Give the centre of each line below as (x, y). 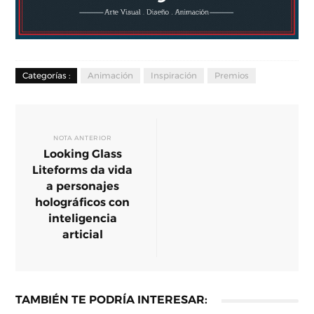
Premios (232, 75)
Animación (111, 75)
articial (82, 234)
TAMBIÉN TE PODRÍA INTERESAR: (112, 299)
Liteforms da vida (83, 169)
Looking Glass (82, 153)
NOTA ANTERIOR (83, 137)
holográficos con (83, 202)
